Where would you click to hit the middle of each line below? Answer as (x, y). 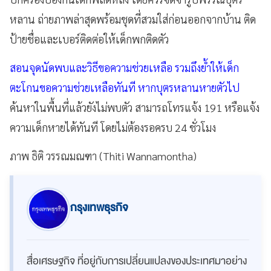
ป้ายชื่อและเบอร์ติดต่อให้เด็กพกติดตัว (89, 39)
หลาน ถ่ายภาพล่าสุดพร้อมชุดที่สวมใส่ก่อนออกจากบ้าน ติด (133, 19)
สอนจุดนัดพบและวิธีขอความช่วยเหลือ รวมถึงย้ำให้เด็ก (124, 68)
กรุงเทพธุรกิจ (99, 208)
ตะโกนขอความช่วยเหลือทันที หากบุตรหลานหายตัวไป (125, 88)
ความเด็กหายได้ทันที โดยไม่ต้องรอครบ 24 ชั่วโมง (113, 128)
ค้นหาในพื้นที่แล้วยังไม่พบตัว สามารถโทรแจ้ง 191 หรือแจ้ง (135, 108)
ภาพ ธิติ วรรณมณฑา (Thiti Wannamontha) (103, 156)
